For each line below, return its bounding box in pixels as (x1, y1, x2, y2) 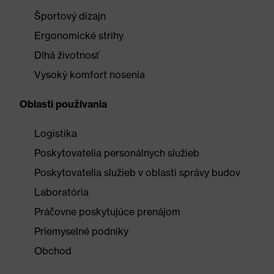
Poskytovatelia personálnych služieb (34, 147, 199, 159)
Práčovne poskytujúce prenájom (34, 206, 180, 218)
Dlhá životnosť (34, 49, 100, 61)
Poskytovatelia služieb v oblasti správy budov (34, 166, 240, 179)
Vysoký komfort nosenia (34, 68, 145, 81)
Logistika (34, 127, 77, 139)
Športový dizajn (34, 10, 106, 22)
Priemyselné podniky (34, 225, 128, 237)
